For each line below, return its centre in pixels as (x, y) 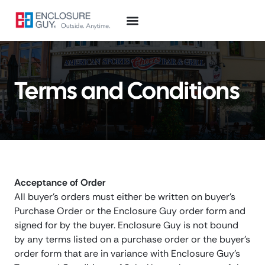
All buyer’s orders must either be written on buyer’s (125, 197)
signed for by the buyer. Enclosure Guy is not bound (126, 225)
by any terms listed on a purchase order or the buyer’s (132, 240)
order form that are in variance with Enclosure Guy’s (127, 254)
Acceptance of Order (60, 183)
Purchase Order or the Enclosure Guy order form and (130, 211)
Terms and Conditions (127, 91)
